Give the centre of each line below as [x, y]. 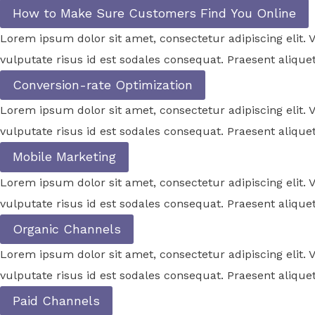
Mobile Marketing [64, 157]
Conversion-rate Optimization [103, 85]
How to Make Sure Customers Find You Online [154, 13]
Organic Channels [67, 229]
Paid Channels [56, 301]
